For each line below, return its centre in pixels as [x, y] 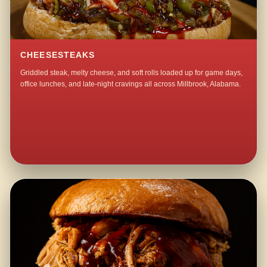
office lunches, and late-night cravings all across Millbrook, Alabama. [131, 84]
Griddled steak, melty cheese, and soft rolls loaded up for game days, [132, 73]
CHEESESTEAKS [58, 55]
